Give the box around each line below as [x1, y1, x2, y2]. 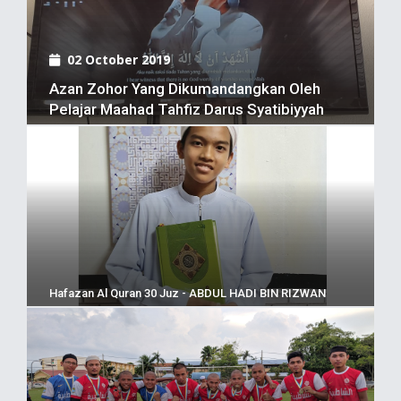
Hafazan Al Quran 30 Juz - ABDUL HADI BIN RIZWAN [49, 286, 326, 300]
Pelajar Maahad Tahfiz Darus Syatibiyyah [49, 99, 324, 118]
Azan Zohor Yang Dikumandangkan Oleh [49, 79, 320, 98]
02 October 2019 [67, 50, 170, 68]
